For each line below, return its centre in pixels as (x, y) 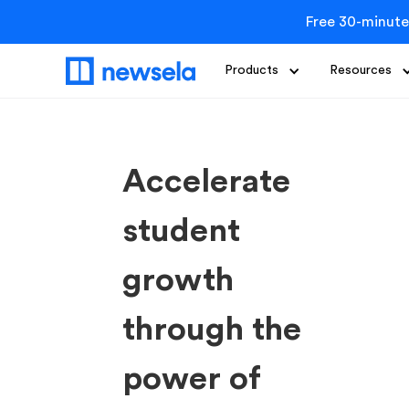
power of (192, 379)
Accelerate (207, 182)
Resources (361, 70)
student (182, 231)
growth (178, 280)
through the (212, 330)
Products (252, 70)
